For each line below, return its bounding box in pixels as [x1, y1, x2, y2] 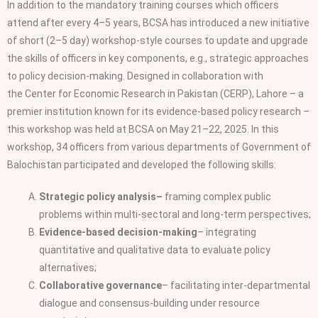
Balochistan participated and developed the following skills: [7, 159, 276, 171]
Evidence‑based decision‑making [39, 226, 197, 238]
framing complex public [163, 191, 271, 203]
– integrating [197, 226, 256, 238]
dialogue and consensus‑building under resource [39, 297, 260, 309]
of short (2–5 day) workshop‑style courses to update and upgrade [7, 35, 308, 47]
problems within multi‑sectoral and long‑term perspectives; [39, 209, 311, 221]
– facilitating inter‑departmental [162, 280, 310, 292]
